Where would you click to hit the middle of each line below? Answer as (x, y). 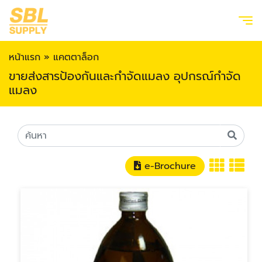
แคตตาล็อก (76, 57)
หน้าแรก (25, 57)
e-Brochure (170, 166)
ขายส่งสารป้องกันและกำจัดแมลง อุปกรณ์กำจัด (125, 76)
